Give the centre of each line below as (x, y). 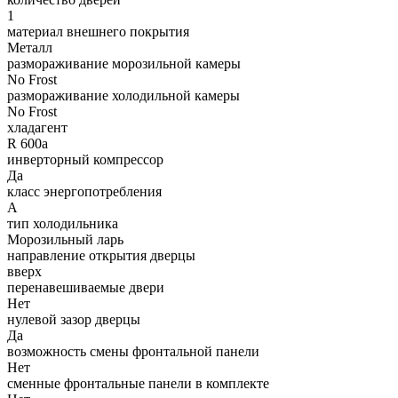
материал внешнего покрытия (98, 32)
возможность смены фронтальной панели (133, 352)
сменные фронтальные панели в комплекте (138, 384)
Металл (30, 48)
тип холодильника (63, 224)
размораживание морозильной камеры (124, 64)
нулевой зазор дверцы (74, 320)
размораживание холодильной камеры (123, 96)
